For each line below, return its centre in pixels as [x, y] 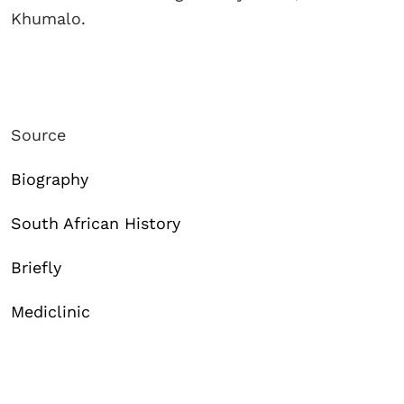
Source [38, 135]
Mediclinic [50, 312]
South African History [96, 224]
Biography [50, 179]
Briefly [36, 268]
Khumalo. [48, 19]
